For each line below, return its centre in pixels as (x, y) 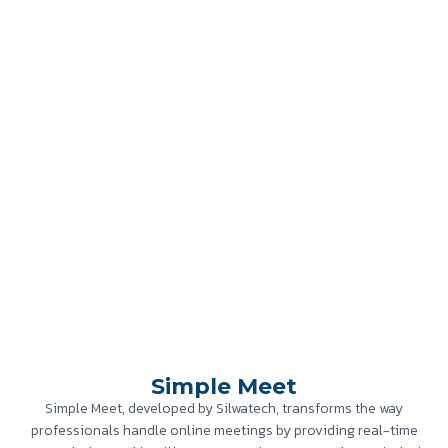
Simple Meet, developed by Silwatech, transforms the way (224, 408)
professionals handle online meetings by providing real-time (224, 430)
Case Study (204, 106)
